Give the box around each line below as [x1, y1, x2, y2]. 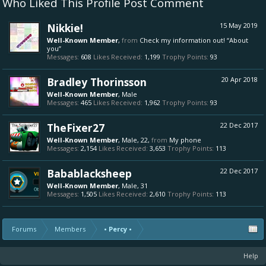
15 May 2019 [220, 21, 258, 30]
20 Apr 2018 [221, 75, 258, 84]
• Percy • [104, 224, 132, 233]
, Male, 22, [118, 135, 151, 144]
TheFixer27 [47, 121, 104, 135]
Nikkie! [47, 21, 83, 35]
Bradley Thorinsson [47, 75, 147, 89]
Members [55, 224, 85, 233]
